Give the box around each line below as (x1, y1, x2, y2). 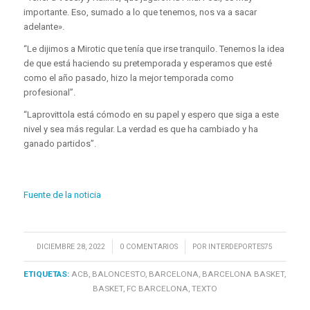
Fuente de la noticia (23, 190, 101, 201)
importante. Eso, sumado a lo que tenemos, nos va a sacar (23, 7, 257, 18)
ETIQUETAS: (24, 269, 70, 280)
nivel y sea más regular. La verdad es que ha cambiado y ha (23, 124, 258, 135)
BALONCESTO (92, 269, 146, 280)
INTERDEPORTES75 (208, 242, 273, 252)
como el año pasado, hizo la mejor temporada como (23, 73, 234, 84)
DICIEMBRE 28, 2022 (37, 242, 106, 252)
